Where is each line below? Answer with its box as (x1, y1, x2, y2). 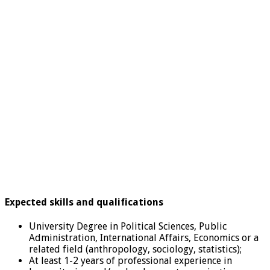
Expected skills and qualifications (5, 196, 163, 209)
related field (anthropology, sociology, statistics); (29, 243, 242, 256)
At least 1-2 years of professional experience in (29, 255, 232, 267)
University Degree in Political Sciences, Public (29, 221, 227, 233)
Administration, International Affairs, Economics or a (29, 232, 259, 244)
